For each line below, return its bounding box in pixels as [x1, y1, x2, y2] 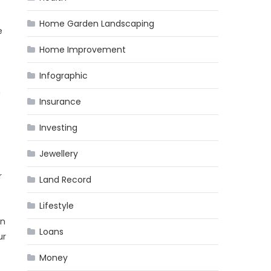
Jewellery [39, 148, 79, 160]
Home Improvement [39, 44, 126, 56]
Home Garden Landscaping [39, 18, 155, 30]
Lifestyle [39, 200, 74, 212]
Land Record [39, 174, 92, 186]
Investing [39, 122, 78, 134]
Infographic [39, 70, 88, 82]
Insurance [39, 96, 82, 108]
